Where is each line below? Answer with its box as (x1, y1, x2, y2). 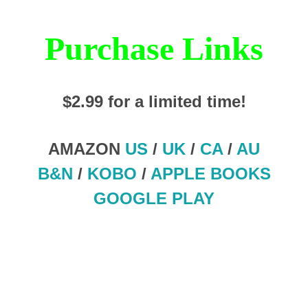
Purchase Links (45, 30, 263, 67)
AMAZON (48, 139, 125, 158)
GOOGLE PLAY (93, 188, 214, 208)
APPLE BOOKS (150, 164, 271, 183)
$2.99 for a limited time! (62, 91, 246, 111)
